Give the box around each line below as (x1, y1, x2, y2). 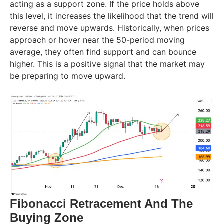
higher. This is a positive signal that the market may (10, 58, 205, 69)
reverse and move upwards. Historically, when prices (10, 22, 209, 33)
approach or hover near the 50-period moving (10, 34, 185, 45)
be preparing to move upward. (10, 70, 125, 81)
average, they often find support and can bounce (10, 46, 196, 57)
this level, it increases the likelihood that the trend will (10, 10, 214, 21)
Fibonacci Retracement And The (10, 197, 193, 211)
